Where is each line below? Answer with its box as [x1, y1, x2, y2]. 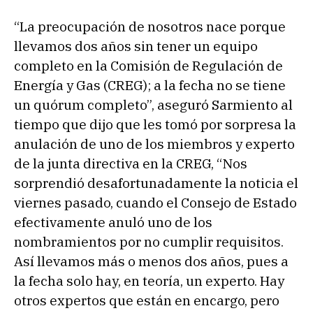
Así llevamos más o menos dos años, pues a [14, 252, 289, 270]
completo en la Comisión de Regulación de [14, 57, 283, 74]
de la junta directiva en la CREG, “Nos [14, 154, 247, 172]
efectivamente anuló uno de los [14, 213, 212, 231]
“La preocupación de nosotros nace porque [14, 17, 286, 35]
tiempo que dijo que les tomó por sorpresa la [14, 115, 296, 133]
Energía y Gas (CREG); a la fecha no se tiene [14, 76, 286, 94]
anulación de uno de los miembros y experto [14, 135, 295, 152]
